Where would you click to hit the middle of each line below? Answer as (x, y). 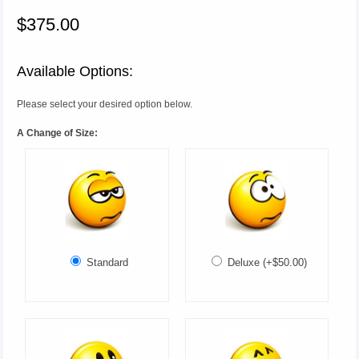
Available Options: (75, 72)
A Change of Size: (58, 133)
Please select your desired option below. (105, 105)
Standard (105, 262)
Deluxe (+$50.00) (265, 262)
